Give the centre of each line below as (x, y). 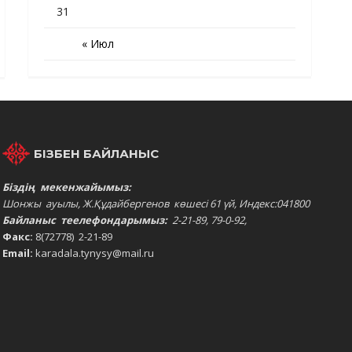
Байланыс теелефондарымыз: (86, 220)
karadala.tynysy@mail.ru (93, 253)
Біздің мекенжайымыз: (66, 187)
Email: (17, 253)
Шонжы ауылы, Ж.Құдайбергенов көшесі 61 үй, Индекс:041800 (156, 203)
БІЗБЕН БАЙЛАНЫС (96, 154)
